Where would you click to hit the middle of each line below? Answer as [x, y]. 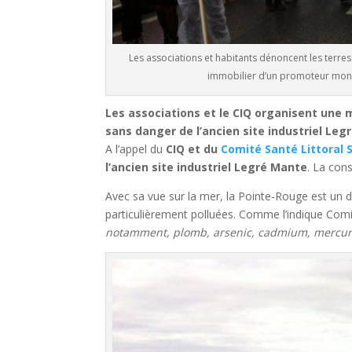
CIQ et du [194, 148]
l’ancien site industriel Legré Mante [207, 167]
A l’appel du [136, 148]
